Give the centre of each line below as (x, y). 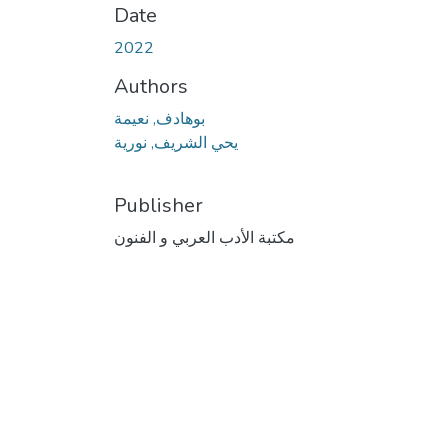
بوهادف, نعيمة (159, 118)
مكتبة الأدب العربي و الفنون (204, 237)
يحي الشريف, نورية (176, 142)
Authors (151, 86)
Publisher (158, 205)
